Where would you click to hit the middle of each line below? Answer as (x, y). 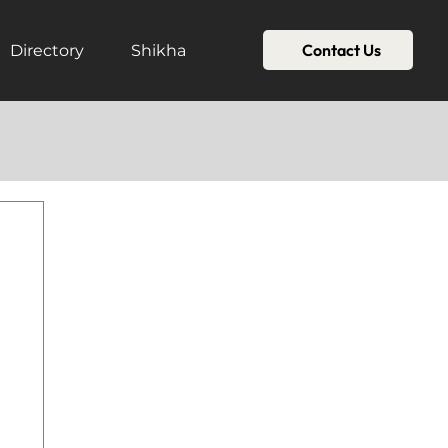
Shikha (158, 50)
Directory (47, 50)
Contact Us (341, 50)
